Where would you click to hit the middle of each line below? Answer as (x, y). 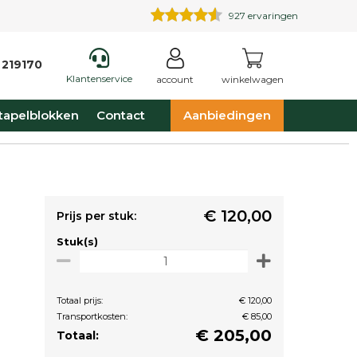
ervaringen (271, 16)
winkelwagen (253, 79)
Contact (120, 115)
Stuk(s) (77, 241)
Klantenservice (99, 78)
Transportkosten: (92, 316)
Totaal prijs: (80, 300)
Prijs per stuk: (96, 216)
